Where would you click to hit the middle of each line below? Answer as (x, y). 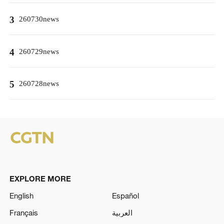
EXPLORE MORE (40, 178)
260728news (39, 84)
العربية (122, 212)
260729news (39, 52)
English (21, 195)
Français (23, 212)
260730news (39, 20)
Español (125, 195)
